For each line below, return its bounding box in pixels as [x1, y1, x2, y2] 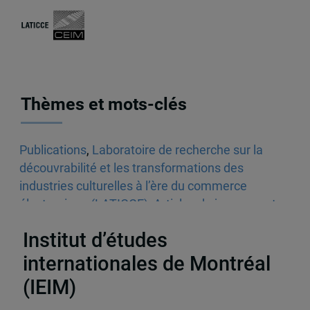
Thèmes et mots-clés [21, 94, 188, 115]
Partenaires [110, 284, 200, 305]
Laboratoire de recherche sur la [91, 143, 263, 158]
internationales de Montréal [22, 253, 271, 276]
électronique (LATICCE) [19, 197, 148, 212]
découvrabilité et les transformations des [19, 161, 244, 176]
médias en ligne [19, 215, 106, 230]
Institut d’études [22, 229, 167, 253]
